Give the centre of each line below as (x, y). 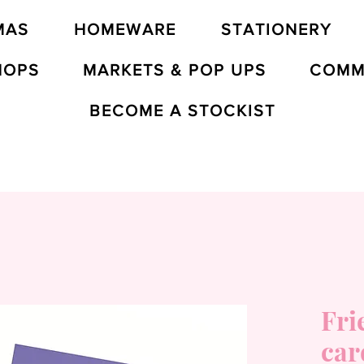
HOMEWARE (126, 29)
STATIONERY (276, 29)
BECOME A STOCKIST (182, 110)
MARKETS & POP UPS (174, 70)
